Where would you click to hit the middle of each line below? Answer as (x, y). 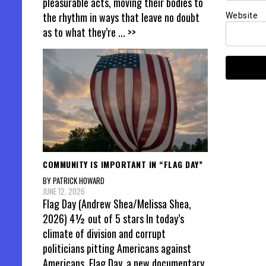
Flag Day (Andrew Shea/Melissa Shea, (117, 204)
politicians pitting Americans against (117, 248)
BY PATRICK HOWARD (74, 181)
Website (241, 16)
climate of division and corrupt (104, 234)
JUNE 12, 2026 (64, 191)
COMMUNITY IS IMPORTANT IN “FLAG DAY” (123, 164)
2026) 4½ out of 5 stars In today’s (113, 219)
